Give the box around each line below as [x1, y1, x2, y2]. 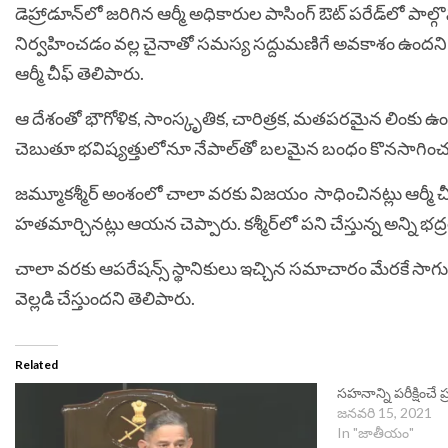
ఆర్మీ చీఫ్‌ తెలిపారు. [15, 62, 147, 85]
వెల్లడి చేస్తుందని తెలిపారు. [15, 287, 198, 310]
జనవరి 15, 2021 [336, 404, 432, 422]
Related [15, 357, 58, 373]
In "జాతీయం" [336, 424, 414, 442]
